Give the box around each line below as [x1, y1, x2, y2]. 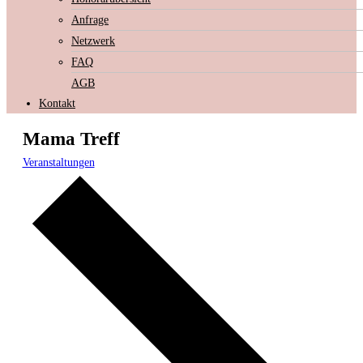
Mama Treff [22, 129, 120, 150]
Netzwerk [71, 34, 115, 47]
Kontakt [39, 96, 75, 109]
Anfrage [71, 13, 109, 26]
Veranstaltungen [22, 156, 95, 169]
